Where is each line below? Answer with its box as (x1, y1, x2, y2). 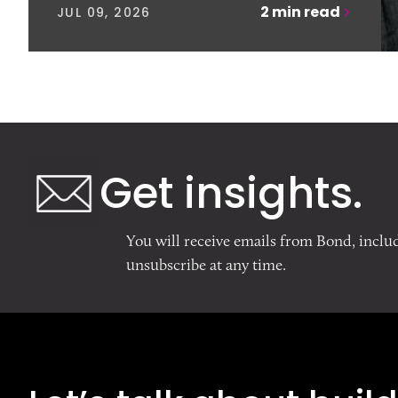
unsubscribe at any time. (126, 255, 286, 275)
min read (271, 2, 340, 22)
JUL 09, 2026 (57, 4, 151, 21)
